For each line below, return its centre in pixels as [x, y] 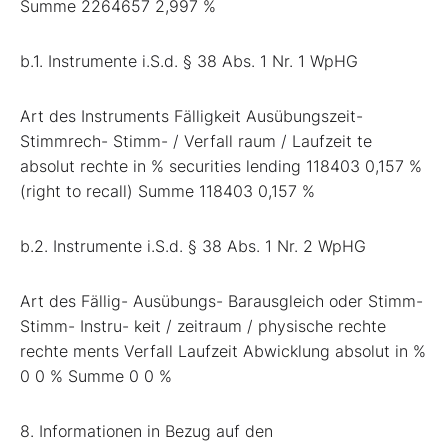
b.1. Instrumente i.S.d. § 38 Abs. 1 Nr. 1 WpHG [189, 60]
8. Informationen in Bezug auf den [146, 430]
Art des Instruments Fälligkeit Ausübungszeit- [191, 115]
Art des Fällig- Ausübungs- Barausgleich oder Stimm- [221, 300]
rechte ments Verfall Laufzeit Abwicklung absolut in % [223, 350]
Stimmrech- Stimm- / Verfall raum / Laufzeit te [196, 140]
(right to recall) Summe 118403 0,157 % [167, 190]
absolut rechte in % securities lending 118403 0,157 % [221, 165]
